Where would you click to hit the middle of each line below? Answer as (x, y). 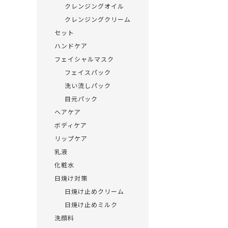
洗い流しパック (88, 85)
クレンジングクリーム (98, 19)
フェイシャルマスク (84, 59)
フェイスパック (88, 72)
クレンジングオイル (94, 6)
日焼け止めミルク (91, 204)
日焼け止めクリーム (94, 191)
